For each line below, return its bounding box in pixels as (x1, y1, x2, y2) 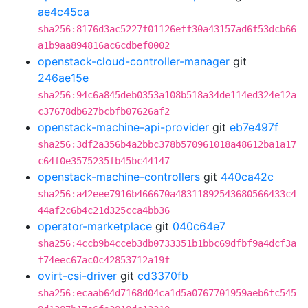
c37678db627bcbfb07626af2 (38, 106, 170, 117)
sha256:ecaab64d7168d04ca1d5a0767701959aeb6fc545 (38, 287, 296, 298)
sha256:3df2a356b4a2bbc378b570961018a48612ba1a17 (38, 139, 296, 150)
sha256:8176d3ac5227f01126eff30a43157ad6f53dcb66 (38, 23, 296, 34)
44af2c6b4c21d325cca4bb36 (38, 205, 170, 216)
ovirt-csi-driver (38, 269, 117, 283)
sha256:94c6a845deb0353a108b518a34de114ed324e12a (38, 89, 296, 100)
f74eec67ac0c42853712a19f (38, 254, 170, 265)
